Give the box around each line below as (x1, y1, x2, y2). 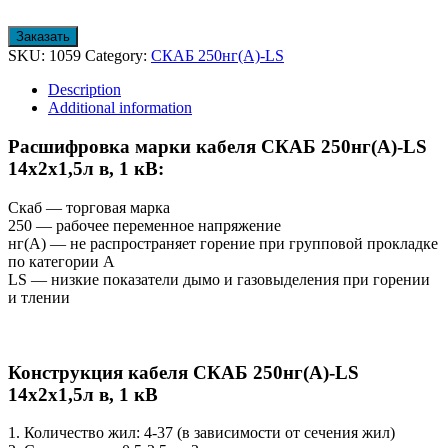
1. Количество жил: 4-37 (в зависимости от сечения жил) (8, 424, 395, 442)
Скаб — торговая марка (8, 198, 170, 216)
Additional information (48, 99, 192, 117)
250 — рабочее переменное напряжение (8, 216, 281, 234)
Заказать (16, 29, 70, 45)
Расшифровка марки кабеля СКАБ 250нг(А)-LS (8, 136, 427, 158)
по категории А (8, 252, 115, 270)
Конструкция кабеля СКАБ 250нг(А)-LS (8, 361, 359, 383)
